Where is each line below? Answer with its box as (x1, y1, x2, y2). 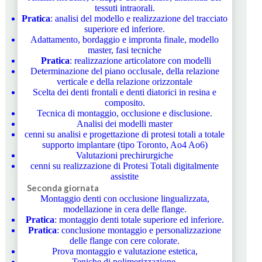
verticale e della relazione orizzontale (57, 76, 193, 87)
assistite (111, 171, 139, 181)
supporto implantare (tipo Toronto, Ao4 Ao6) (42, 139, 208, 150)
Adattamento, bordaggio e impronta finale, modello (30, 34, 219, 44)
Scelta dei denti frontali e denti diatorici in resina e (33, 87, 217, 97)
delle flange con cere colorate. (70, 235, 180, 246)
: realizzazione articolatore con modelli (69, 55, 211, 65)
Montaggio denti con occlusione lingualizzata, (40, 193, 209, 204)
